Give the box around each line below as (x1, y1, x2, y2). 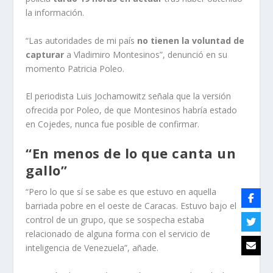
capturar (26, 48, 65, 60)
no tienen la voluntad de (137, 34, 245, 46)
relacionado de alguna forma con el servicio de (26, 228, 211, 240)
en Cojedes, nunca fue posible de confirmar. (26, 118, 200, 130)
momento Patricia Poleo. (26, 62, 125, 74)
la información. (26, 7, 85, 19)
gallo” (26, 161, 68, 180)
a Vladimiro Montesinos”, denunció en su (64, 48, 228, 60)
